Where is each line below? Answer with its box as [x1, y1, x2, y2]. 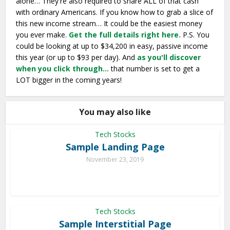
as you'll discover [137, 52, 201, 62]
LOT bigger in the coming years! [16, 75, 122, 85]
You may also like [79, 106, 151, 118]
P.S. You [181, 30, 210, 40]
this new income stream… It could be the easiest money [16, 18, 203, 28]
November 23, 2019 [86, 155, 144, 164]
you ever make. [16, 30, 69, 40]
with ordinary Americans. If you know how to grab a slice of [16, 7, 214, 17]
